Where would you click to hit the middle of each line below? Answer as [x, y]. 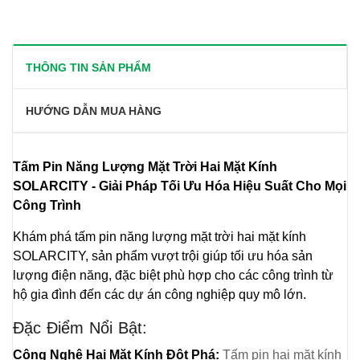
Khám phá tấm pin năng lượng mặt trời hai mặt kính [160, 237]
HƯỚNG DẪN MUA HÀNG [94, 111]
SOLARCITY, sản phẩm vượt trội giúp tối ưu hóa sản [163, 256]
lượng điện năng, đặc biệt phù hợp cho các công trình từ [173, 275]
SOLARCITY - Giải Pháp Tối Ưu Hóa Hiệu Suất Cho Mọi [180, 186]
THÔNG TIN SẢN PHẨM [88, 67]
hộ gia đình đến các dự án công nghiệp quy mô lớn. [160, 295]
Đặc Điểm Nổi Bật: [80, 328]
